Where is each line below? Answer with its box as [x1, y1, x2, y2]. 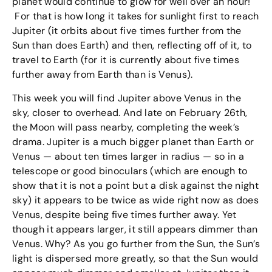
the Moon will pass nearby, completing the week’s [12, 120, 240, 134]
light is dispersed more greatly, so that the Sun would [12, 251, 259, 265]
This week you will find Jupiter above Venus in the [12, 91, 242, 104]
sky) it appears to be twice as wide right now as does [12, 193, 259, 206]
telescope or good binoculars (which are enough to [12, 164, 248, 177]
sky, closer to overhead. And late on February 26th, [12, 106, 248, 119]
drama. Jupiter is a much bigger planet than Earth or [12, 135, 254, 148]
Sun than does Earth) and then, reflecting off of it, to [12, 39, 252, 52]
